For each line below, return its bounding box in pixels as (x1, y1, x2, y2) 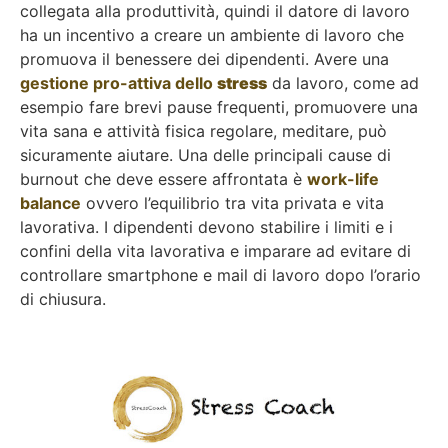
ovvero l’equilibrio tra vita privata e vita (81, 192, 384, 213)
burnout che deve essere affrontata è (20, 168, 307, 189)
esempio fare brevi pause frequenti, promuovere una (20, 96, 418, 117)
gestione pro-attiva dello (20, 72, 217, 93)
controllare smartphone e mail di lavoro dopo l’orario (20, 264, 421, 285)
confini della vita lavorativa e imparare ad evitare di (20, 240, 411, 261)
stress (217, 72, 267, 93)
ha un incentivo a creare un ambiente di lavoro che (20, 24, 404, 45)
